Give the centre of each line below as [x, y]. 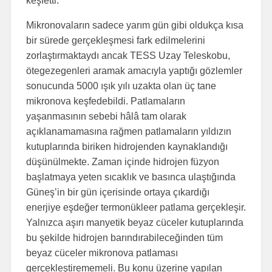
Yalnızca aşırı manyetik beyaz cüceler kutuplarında [134, 222]
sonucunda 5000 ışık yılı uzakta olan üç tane [121, 86]
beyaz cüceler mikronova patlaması [102, 253]
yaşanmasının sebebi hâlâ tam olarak [106, 116]
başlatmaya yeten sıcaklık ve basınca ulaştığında [131, 177]
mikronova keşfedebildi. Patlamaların [105, 101]
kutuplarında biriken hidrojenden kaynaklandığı [127, 146]
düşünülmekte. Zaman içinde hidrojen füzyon [122, 161]
